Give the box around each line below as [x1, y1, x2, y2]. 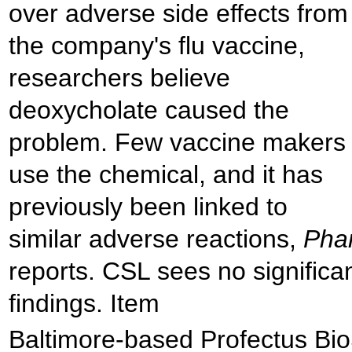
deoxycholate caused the [9, 96, 289, 124]
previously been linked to [9, 192, 288, 221]
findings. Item [9, 289, 159, 317]
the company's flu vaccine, [9, 31, 305, 60]
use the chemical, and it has [9, 160, 323, 189]
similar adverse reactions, [9, 225, 303, 253]
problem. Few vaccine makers [9, 128, 346, 156]
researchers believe [9, 64, 230, 92]
